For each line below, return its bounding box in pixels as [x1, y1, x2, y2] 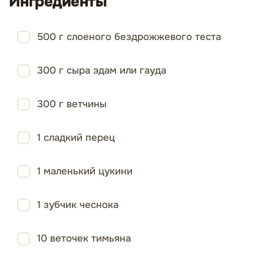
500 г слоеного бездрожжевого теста [37, 31, 221, 43]
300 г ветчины [37, 98, 107, 110]
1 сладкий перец [37, 131, 115, 144]
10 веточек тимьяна [37, 232, 131, 245]
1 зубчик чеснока [37, 199, 118, 211]
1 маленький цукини [37, 165, 133, 177]
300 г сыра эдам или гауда [37, 64, 166, 77]
